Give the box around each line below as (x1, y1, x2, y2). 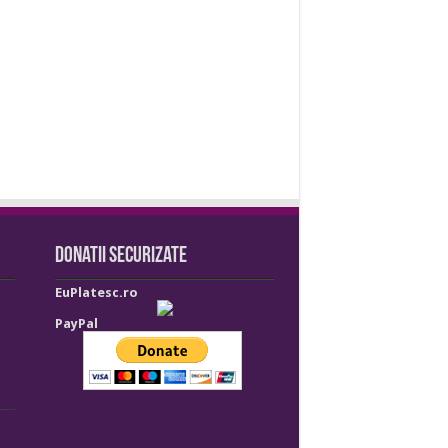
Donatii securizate (55, 244, 188, 268)
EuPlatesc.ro (55, 284, 139, 300)
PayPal (55, 316, 99, 332)
